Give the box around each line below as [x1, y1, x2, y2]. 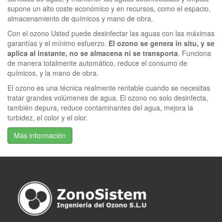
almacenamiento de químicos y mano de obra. [7, 13, 153, 23]
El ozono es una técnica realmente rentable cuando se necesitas [7, 82, 210, 93]
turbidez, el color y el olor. [7, 112, 88, 122]
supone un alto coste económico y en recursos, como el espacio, [7, 3, 211, 13]
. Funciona [178, 48, 211, 58]
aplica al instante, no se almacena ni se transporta [7, 48, 178, 58]
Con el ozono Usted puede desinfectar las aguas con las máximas [7, 28, 215, 38]
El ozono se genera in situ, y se [109, 38, 215, 48]
